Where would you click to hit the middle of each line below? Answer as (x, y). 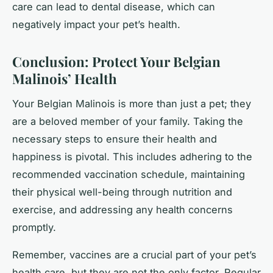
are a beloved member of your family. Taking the (128, 122)
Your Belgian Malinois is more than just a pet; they (132, 104)
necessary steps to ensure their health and (115, 139)
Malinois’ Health (65, 79)
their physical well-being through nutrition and (122, 192)
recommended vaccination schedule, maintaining (129, 175)
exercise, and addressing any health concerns (122, 210)
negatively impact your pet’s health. (96, 25)
